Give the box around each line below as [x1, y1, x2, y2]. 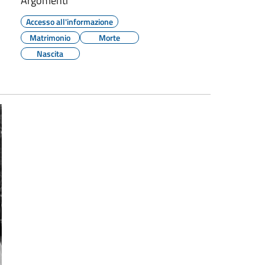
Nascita [37, 47, 64, 60]
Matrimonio [30, 31, 71, 44]
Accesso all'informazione [25, 15, 113, 28]
